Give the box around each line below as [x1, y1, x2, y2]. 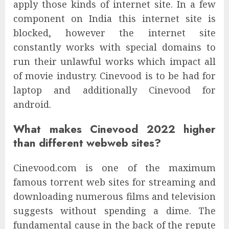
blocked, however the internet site [13, 27, 216, 39]
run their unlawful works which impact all [13, 55, 216, 68]
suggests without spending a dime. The [13, 204, 216, 217]
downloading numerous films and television [13, 190, 216, 203]
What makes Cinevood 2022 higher [13, 121, 216, 138]
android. [13, 98, 51, 111]
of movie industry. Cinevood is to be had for [13, 70, 216, 82]
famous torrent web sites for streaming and [13, 176, 216, 189]
